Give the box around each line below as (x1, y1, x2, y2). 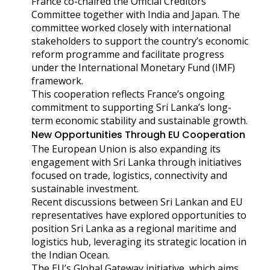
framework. (31, 74, 83, 87)
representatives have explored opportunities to (31, 208, 246, 222)
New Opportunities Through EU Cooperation (31, 127, 245, 142)
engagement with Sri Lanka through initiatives (31, 155, 242, 169)
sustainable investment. (31, 181, 139, 195)
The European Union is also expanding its (31, 142, 221, 155)
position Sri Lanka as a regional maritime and (31, 221, 236, 235)
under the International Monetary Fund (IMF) (31, 60, 235, 74)
